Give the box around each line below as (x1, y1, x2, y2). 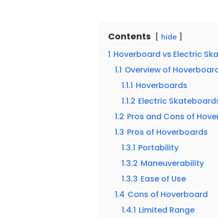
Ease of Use (141, 173, 186, 184)
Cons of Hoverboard (127, 188, 208, 200)
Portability (138, 142, 179, 153)
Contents (108, 30, 151, 42)
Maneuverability (141, 157, 204, 169)
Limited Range (139, 204, 195, 216)
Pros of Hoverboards (127, 126, 208, 138)
